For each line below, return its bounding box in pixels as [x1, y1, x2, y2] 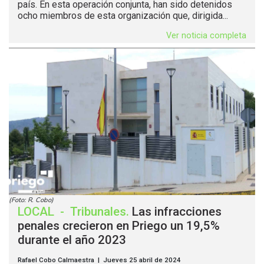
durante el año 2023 [18, 233, 126, 247]
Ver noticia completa [166, 30, 246, 41]
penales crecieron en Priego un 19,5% [18, 219, 220, 233]
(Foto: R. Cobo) [9, 196, 54, 205]
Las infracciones [132, 204, 222, 219]
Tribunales [70, 204, 126, 219]
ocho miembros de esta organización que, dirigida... [18, 9, 228, 21]
